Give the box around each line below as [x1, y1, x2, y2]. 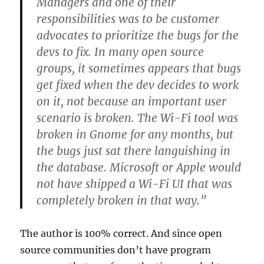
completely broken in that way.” [37, 193, 207, 207]
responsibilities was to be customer [37, 12, 220, 26]
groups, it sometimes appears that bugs [37, 61, 242, 75]
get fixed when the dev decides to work [37, 78, 239, 92]
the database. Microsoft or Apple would [37, 160, 242, 174]
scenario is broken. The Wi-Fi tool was [37, 111, 239, 125]
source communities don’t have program [20, 244, 212, 256]
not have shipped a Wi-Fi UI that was [37, 177, 233, 191]
